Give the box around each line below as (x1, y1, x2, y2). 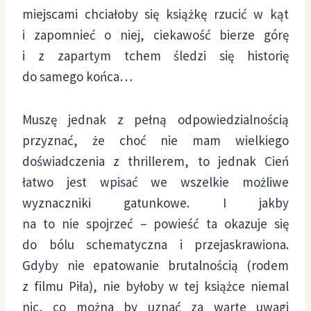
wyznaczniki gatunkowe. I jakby (22, 194, 289, 211)
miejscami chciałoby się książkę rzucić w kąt (22, 5, 289, 22)
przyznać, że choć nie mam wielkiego (22, 131, 289, 149)
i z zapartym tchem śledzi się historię (22, 47, 289, 64)
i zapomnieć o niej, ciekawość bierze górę (22, 26, 289, 43)
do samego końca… (22, 67, 133, 85)
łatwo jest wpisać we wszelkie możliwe (22, 173, 289, 190)
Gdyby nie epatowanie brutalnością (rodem (22, 256, 289, 274)
